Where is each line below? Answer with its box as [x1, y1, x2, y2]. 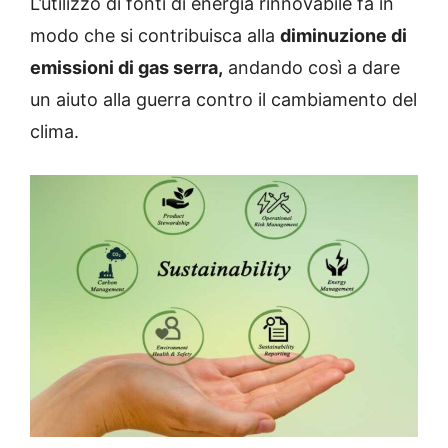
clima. [30, 121, 79, 143]
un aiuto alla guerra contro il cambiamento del [30, 89, 417, 111]
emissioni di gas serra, [30, 57, 223, 79]
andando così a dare [223, 57, 400, 79]
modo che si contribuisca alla [30, 25, 280, 47]
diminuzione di [280, 25, 407, 47]
